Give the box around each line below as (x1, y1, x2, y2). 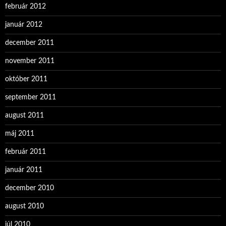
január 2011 (5, 166, 42, 174)
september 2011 (5, 94, 56, 101)
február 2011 (5, 148, 46, 155)
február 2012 (5, 3, 46, 10)
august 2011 (5, 112, 44, 119)
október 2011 (5, 76, 47, 83)
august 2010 (5, 203, 44, 210)
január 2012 (5, 21, 42, 28)
